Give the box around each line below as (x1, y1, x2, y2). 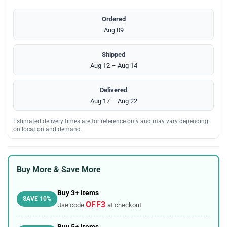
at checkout (105, 201, 141, 209)
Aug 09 (103, 26, 124, 34)
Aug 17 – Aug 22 (90, 97, 137, 105)
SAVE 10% (22, 195, 51, 203)
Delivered (100, 86, 127, 94)
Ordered (101, 15, 126, 23)
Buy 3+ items (57, 188, 99, 197)
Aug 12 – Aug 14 (90, 61, 137, 69)
